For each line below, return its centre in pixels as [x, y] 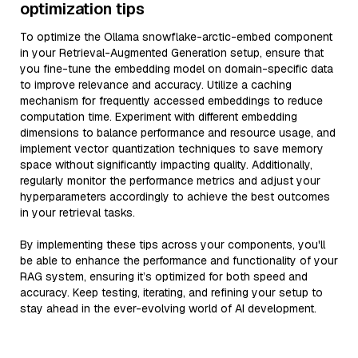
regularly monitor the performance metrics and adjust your [170, 181]
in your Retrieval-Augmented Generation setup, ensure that [172, 53]
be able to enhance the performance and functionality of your [179, 261]
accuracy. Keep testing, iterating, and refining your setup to [171, 292]
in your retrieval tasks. [78, 213]
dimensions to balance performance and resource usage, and [178, 133]
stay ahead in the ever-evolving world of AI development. [168, 308]
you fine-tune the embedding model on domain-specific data [177, 69]
